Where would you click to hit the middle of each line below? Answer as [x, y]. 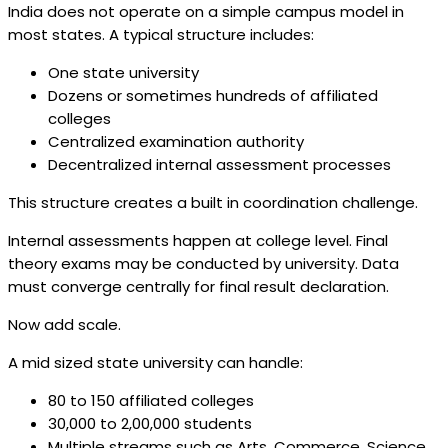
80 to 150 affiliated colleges [151, 401]
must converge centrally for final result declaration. [198, 287]
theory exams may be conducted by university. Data [203, 264]
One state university [123, 73]
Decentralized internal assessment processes [219, 165]
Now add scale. [64, 325]
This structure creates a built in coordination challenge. [213, 203]
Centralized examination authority [176, 142]
